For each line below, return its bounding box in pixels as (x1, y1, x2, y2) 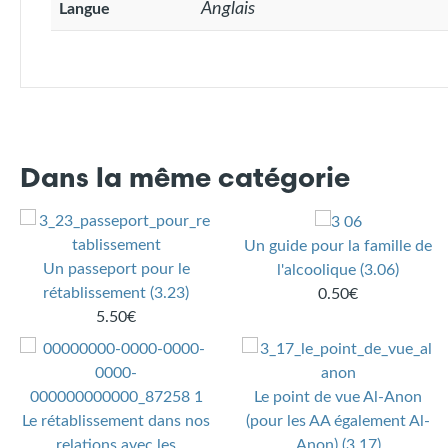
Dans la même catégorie (20, 167, 350, 195)
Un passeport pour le (42, 261, 190, 278)
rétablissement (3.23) (43, 285, 190, 302)
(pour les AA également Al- (246, 413, 431, 430)
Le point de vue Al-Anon (254, 389, 423, 406)
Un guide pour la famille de (244, 238, 433, 255)
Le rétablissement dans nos (22, 413, 211, 430)
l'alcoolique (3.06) (277, 262, 400, 279)
